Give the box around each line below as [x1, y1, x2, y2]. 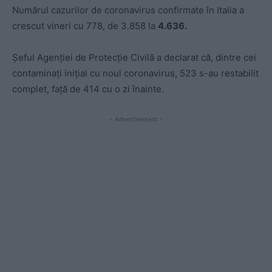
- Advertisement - [109, 115, 163, 123]
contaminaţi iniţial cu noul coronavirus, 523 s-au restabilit [12, 67, 259, 80]
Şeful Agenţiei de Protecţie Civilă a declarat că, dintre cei [12, 52, 256, 64]
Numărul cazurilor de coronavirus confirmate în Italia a [12, 4, 244, 16]
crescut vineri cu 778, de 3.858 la [12, 20, 158, 32]
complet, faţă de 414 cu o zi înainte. [12, 83, 164, 95]
